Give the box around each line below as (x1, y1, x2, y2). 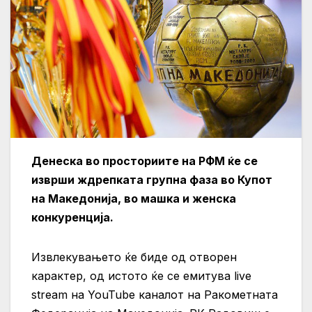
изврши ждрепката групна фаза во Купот (31, 173, 272, 187)
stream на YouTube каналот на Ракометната (31, 288, 278, 302)
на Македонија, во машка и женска (31, 192, 236, 206)
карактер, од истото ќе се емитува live (31, 269, 251, 283)
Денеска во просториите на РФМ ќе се (31, 154, 258, 169)
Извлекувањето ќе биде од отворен (31, 250, 237, 265)
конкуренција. (31, 210, 114, 225)
